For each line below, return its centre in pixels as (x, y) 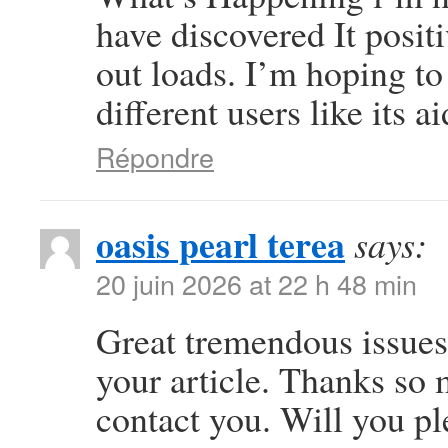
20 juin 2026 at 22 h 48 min (256, 283)
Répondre (155, 156)
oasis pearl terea (220, 244)
